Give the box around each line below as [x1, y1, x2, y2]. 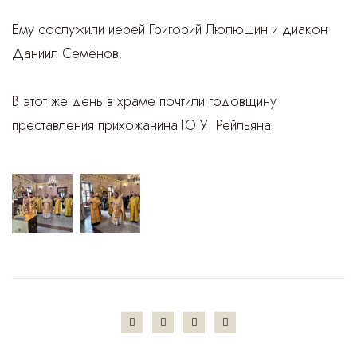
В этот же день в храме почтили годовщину [12, 90, 277, 112]
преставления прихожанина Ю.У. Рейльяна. [12, 114, 275, 135]
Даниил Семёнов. [12, 42, 123, 64]
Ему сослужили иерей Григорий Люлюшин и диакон [12, 18, 328, 40]
